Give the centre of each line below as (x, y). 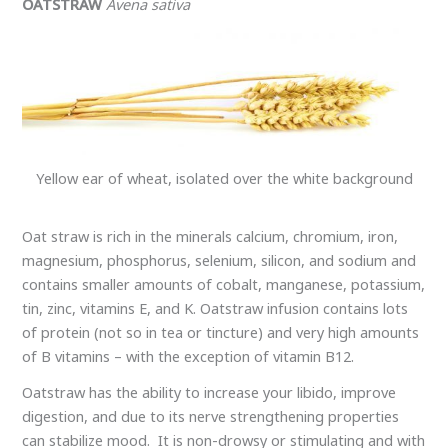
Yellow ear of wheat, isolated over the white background (224, 178)
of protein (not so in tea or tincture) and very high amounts (221, 332)
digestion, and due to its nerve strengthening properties (211, 415)
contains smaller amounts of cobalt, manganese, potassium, (224, 284)
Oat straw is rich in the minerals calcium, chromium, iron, (210, 236)
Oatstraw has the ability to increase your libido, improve (209, 391)
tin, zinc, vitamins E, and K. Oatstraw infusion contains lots (215, 308)
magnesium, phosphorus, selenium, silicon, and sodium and (219, 260)
